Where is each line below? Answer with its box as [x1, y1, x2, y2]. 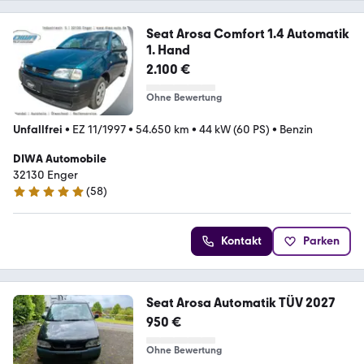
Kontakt [221, 234, 262, 249]
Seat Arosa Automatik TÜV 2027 [145, 295, 336, 311]
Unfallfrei [13, 123, 63, 137]
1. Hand [145, 41, 190, 58]
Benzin [279, 123, 313, 137]
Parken [303, 234, 340, 249]
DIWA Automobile [13, 152, 106, 167]
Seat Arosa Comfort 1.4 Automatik [145, 25, 349, 41]
